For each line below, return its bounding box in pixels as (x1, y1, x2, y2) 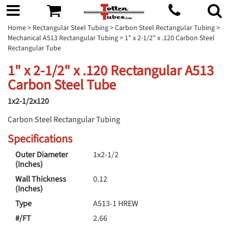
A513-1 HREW (93, 197, 138, 209)
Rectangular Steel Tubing (33, 22, 108, 33)
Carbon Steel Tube (8, 74, 116, 95)
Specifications (8, 130, 72, 147)
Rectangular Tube (8, 43, 61, 53)
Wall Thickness (15, 173, 66, 185)
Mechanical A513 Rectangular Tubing (8, 33, 118, 43)
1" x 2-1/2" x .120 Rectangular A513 (8, 60, 214, 81)
